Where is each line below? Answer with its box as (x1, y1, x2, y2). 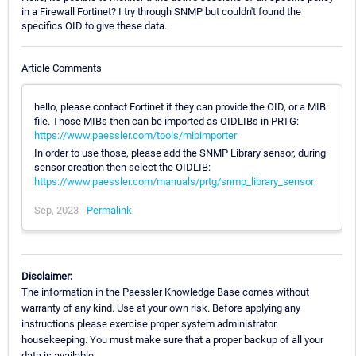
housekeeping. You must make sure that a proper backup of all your (21, 333, 323, 346)
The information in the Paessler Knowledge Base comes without (21, 285, 309, 298)
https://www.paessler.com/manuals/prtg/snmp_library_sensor (34, 175, 314, 188)
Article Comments (21, 61, 102, 74)
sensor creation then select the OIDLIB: (34, 161, 211, 173)
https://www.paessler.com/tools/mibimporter (34, 129, 237, 141)
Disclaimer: (21, 269, 72, 282)
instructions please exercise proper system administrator (21, 317, 277, 330)
